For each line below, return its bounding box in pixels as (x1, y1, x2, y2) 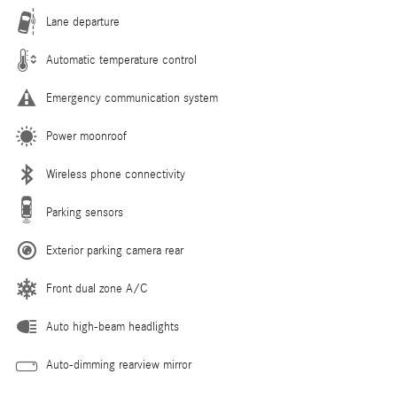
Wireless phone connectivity (46, 167, 185, 182)
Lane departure (46, 14, 120, 29)
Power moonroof (46, 128, 127, 144)
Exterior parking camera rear (46, 243, 183, 258)
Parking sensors (46, 205, 123, 220)
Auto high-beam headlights (46, 319, 179, 334)
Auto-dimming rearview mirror (46, 357, 191, 372)
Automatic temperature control (46, 52, 197, 67)
